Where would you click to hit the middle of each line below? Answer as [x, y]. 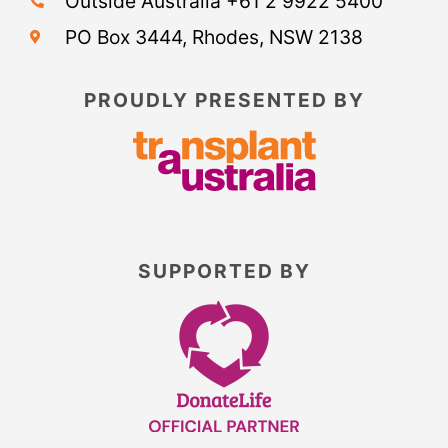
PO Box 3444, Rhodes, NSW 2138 [213, 37]
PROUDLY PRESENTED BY [224, 100]
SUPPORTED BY [224, 271]
